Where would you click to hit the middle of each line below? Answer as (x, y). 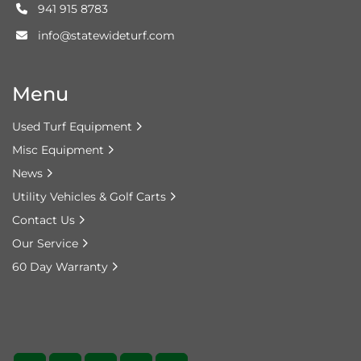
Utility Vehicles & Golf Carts (89, 197)
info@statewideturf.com (106, 36)
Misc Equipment (58, 150)
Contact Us (44, 220)
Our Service (45, 244)
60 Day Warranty (60, 267)
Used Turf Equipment (72, 127)
